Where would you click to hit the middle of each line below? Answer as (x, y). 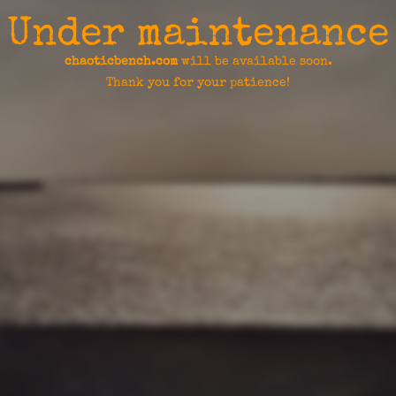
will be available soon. (255, 61)
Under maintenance (198, 35)
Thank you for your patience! (198, 83)
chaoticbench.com (121, 61)
